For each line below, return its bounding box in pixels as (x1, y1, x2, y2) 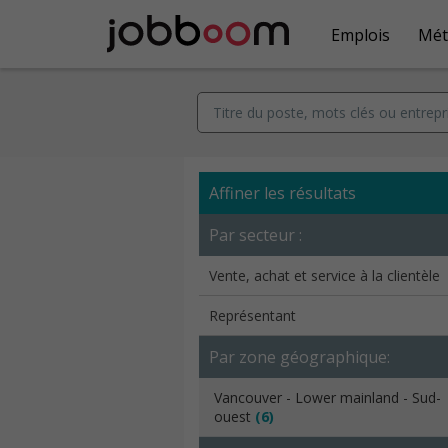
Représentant (209, 306, 296, 325)
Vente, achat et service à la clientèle (209, 266, 440, 285)
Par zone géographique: (209, 346, 390, 368)
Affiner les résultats (209, 182, 356, 204)
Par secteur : (209, 224, 302, 246)
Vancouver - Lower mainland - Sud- (214, 388, 441, 407)
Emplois (331, 23, 390, 46)
